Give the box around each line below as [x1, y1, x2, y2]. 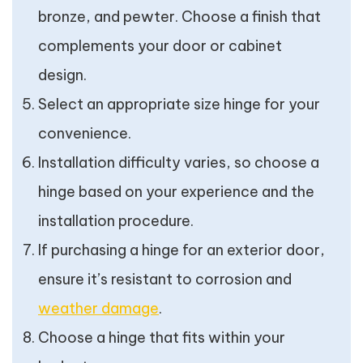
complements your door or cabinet [38, 36, 282, 55]
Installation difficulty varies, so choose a [38, 153, 319, 172]
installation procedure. [38, 211, 194, 230]
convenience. [38, 124, 131, 143]
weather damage [38, 299, 159, 318]
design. [38, 66, 87, 84]
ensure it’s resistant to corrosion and [38, 270, 292, 288]
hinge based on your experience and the [38, 182, 314, 201]
